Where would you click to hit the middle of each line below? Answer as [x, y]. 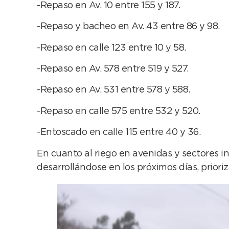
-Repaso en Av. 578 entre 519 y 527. [113, 69]
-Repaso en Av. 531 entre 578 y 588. [113, 90]
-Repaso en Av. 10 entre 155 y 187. [108, 5]
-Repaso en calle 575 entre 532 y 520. [119, 111]
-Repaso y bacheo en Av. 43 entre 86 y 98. [128, 27]
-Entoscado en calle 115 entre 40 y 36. [119, 133]
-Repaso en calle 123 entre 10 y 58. [111, 48]
